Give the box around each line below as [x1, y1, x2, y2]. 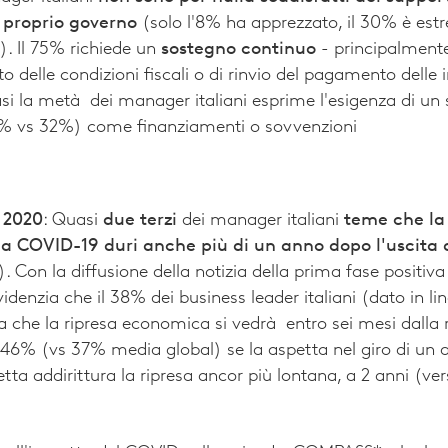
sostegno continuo [161, 40, 316, 60]
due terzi [103, 211, 177, 231]
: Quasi [43, 211, 103, 231]
